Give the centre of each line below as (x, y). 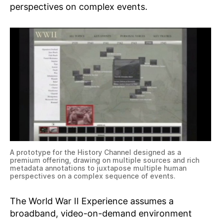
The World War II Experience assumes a (92, 201)
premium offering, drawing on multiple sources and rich (105, 160)
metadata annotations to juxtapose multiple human (98, 168)
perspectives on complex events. (79, 7)
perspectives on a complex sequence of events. (93, 176)
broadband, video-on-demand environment (101, 213)
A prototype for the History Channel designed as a (95, 152)
